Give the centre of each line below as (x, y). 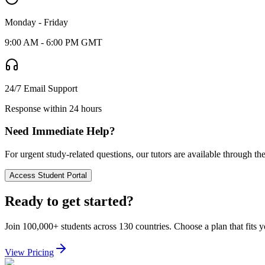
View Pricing (29, 252)
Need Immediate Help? (60, 131)
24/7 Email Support (41, 88)
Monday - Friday (36, 22)
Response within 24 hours (53, 108)
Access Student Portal (48, 176)
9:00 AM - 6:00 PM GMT (54, 42)
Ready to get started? (69, 201)
